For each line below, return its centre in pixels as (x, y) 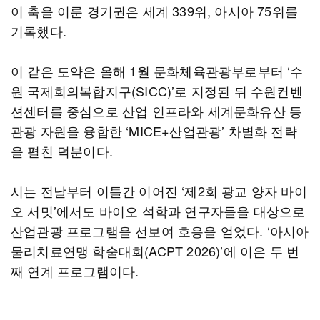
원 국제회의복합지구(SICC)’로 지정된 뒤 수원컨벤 (157, 91)
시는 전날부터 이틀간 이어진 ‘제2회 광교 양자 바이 (159, 191)
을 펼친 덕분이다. (64, 151)
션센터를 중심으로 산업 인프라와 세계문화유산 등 (157, 111)
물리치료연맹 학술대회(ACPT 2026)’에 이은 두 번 (155, 251)
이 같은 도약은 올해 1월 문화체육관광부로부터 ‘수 (157, 71)
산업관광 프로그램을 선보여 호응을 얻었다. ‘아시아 (160, 231)
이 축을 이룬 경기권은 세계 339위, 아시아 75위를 (154, 11)
